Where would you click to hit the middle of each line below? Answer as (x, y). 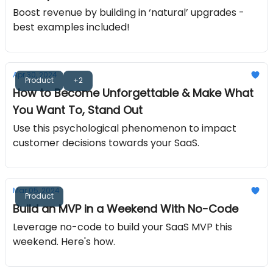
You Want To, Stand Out (78, 110)
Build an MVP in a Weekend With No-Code (126, 209)
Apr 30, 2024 (35, 75)
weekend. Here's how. (64, 242)
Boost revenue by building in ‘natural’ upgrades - (129, 12)
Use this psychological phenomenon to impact (125, 128)
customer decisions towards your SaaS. (106, 143)
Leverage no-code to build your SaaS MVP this (122, 227)
